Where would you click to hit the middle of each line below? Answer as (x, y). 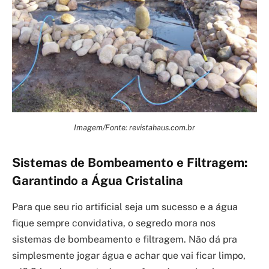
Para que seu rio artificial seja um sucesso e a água (125, 207)
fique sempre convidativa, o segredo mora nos (114, 223)
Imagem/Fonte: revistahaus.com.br (134, 127)
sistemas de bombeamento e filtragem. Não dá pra (125, 239)
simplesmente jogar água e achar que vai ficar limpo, (129, 255)
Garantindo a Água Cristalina (98, 180)
